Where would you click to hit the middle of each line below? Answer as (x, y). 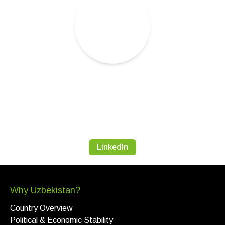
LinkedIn (113, 147)
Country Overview (41, 208)
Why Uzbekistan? (45, 191)
